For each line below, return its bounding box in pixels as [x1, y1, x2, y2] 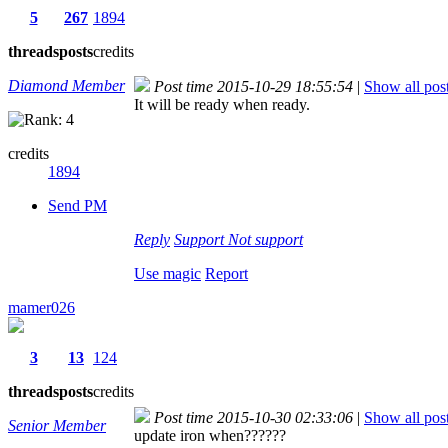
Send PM [48, 196, 107, 214]
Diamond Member [8, 76, 125, 94]
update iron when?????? [134, 426, 286, 444]
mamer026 [8, 298, 75, 316]
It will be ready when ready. [134, 95, 314, 113]
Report [205, 264, 248, 282]
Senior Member [8, 416, 106, 434]
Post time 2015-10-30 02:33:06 [154, 408, 353, 426]
